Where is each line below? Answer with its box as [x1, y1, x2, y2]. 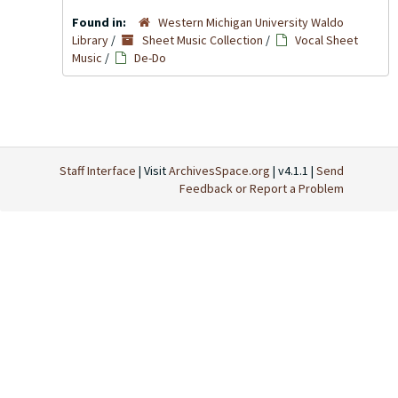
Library [72, 32, 108, 48]
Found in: [72, 14, 129, 30]
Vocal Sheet [295, 32, 358, 48]
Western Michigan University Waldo [158, 14, 344, 30]
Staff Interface [60, 163, 136, 179]
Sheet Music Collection [142, 32, 263, 48]
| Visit [136, 163, 169, 179]
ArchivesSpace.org [169, 163, 270, 179]
